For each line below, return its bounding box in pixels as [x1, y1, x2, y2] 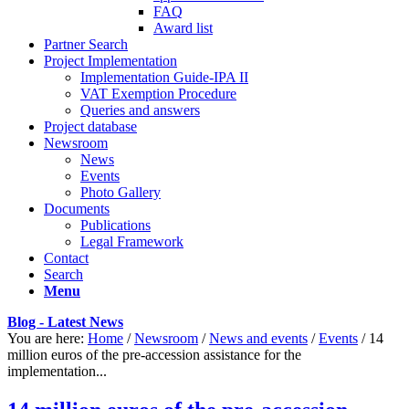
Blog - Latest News [7, 314, 123, 330]
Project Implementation [44, 53, 177, 68]
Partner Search [44, 37, 128, 52]
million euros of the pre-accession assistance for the [7, 347, 301, 362]
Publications [80, 217, 151, 233]
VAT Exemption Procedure [80, 86, 236, 101]
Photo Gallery [80, 184, 161, 200]
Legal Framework [80, 234, 184, 249]
